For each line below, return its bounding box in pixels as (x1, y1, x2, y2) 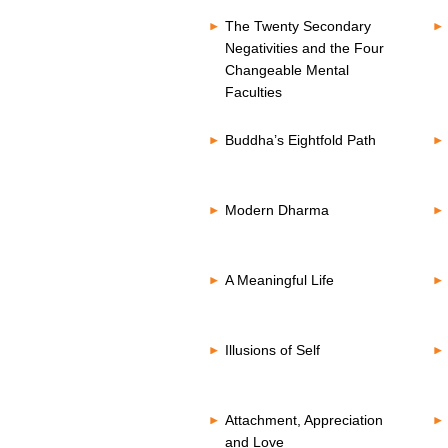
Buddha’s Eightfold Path (224, 132, 376, 148)
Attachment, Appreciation (224, 412, 383, 428)
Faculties (224, 84, 282, 100)
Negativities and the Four (224, 40, 384, 56)
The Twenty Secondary (224, 18, 371, 34)
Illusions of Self (224, 342, 320, 358)
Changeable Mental (224, 62, 349, 78)
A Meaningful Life (224, 272, 334, 288)
